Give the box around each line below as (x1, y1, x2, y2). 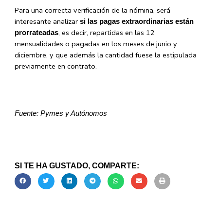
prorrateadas (15, 28, 58, 36)
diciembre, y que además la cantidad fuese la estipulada (15, 50, 197, 60)
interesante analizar (15, 16, 80, 26)
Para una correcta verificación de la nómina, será (15, 5, 170, 15)
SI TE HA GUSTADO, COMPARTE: (15, 161, 139, 170)
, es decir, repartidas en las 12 (58, 27, 155, 37)
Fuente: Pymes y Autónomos (15, 109, 107, 117)
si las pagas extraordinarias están (80, 17, 194, 25)
